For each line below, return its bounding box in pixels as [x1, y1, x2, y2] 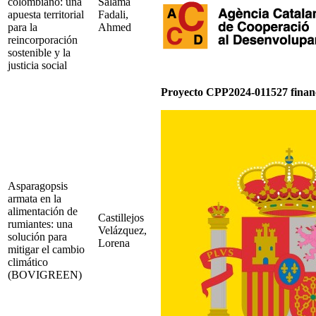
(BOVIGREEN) [8, 268, 82, 281]
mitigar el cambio [8, 243, 85, 255]
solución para [8, 230, 67, 243]
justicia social [8, 59, 67, 71]
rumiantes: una [8, 217, 73, 230]
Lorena [98, 236, 130, 249]
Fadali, [98, 8, 128, 20]
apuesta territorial [8, 8, 84, 20]
